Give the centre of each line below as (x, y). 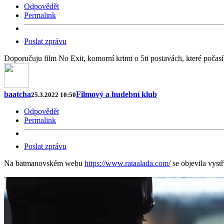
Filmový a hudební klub (116, 94)
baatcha (17, 94)
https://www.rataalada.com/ (127, 163)
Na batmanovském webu (44, 163)
